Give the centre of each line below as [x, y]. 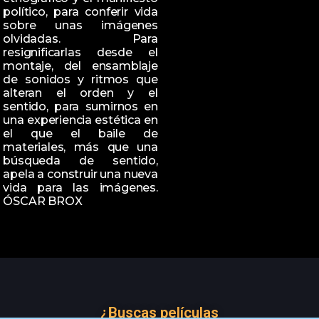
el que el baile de [80, 133]
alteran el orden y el [80, 93]
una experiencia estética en [80, 120]
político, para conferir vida [80, 11]
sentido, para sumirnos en [80, 106]
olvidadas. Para [80, 38]
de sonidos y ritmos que [80, 79]
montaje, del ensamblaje [80, 66]
